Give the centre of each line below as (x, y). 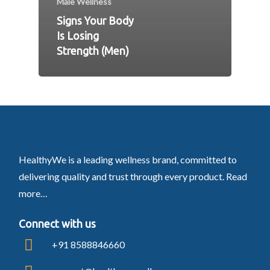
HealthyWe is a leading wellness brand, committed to (127, 159)
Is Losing (78, 36)
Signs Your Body (95, 21)
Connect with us (57, 224)
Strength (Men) (93, 51)
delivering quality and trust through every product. (122, 176)
